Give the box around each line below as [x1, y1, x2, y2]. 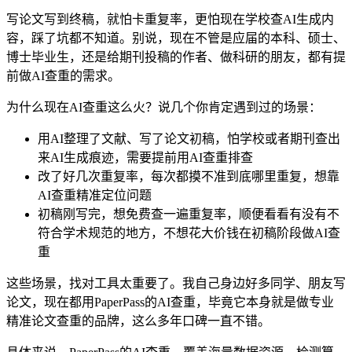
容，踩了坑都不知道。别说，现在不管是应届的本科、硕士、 [6, 31, 346, 45]
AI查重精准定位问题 [38, 188, 152, 202]
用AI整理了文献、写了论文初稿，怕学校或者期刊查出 [38, 131, 340, 145]
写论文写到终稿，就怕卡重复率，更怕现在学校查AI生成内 [6, 12, 334, 26]
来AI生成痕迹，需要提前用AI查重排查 [38, 150, 253, 164]
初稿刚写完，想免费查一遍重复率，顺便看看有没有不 [38, 207, 339, 221]
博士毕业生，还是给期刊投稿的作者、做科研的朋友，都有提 [6, 49, 346, 64]
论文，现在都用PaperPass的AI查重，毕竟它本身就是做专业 [6, 295, 334, 309]
